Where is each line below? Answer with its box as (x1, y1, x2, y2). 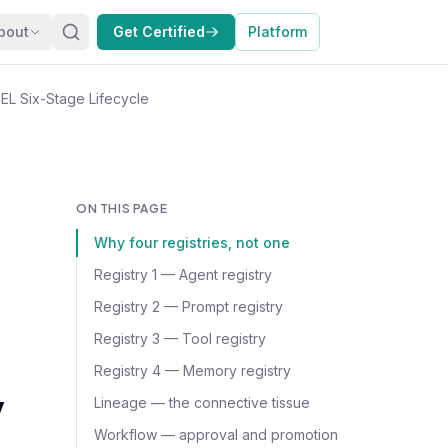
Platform (248, 23, 307, 40)
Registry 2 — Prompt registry (94, 298, 283, 315)
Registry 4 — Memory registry (94, 362, 291, 379)
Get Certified (113, 23, 205, 40)
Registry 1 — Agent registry (94, 266, 272, 283)
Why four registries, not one (94, 234, 290, 251)
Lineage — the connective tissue (94, 394, 310, 411)
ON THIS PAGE (76, 201, 168, 216)
